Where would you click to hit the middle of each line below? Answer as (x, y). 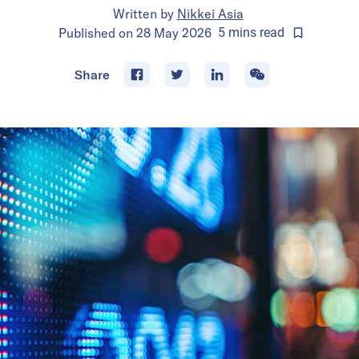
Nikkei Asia (210, 13)
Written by (143, 13)
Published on (97, 32)
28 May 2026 (173, 32)
